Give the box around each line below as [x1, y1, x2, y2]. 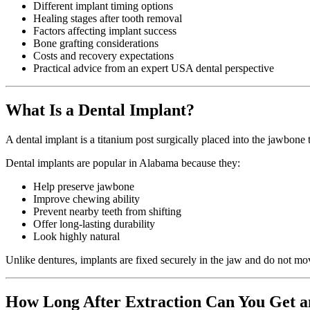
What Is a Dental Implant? [6, 100, 194, 119]
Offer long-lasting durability [33, 217, 155, 230]
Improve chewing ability [33, 192, 140, 205]
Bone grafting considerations [33, 37, 158, 49]
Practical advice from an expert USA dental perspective [33, 62, 274, 74]
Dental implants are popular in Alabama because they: [6, 156, 240, 169]
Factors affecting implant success [33, 24, 176, 37]
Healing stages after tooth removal [33, 12, 182, 24]
